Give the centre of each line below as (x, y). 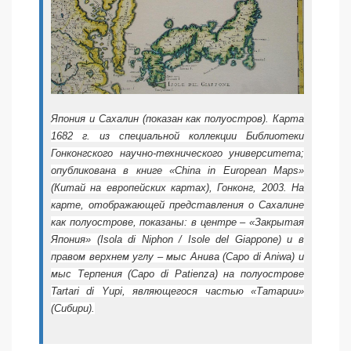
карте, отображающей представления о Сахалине (177, 204)
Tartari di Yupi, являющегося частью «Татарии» (177, 291)
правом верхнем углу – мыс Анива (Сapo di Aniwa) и (177, 256)
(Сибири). (73, 308)
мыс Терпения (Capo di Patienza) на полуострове (177, 273)
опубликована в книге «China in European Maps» (177, 170)
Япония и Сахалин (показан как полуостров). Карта (177, 118)
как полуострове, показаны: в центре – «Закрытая (177, 222)
